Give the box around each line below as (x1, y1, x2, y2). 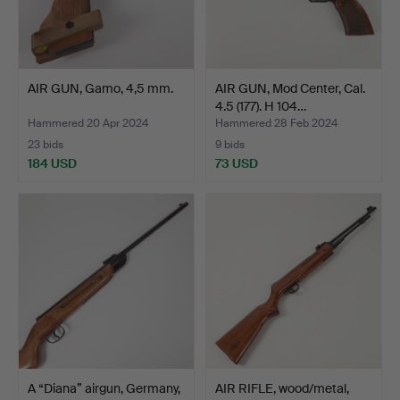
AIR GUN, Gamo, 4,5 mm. (28, 79, 173, 96)
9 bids (215, 137, 245, 153)
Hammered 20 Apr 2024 (28, 116, 148, 131)
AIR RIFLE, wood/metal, (215, 380, 349, 396)
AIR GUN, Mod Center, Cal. (215, 79, 365, 96)
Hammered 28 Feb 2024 (215, 116, 337, 131)
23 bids (28, 137, 63, 153)
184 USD (28, 155, 77, 171)
